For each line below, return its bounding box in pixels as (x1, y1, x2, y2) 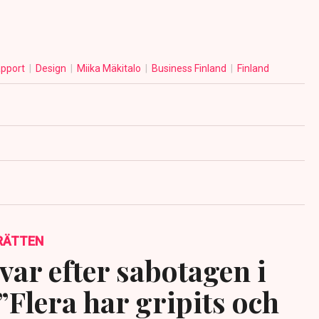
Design (35, 63, 68, 75)
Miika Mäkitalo (76, 63, 143, 75)
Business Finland (151, 63, 229, 75)
